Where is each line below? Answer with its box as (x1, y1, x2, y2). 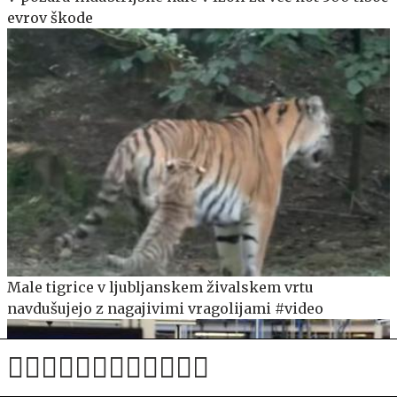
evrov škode (7, 8, 93, 27)
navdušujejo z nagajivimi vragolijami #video (7, 300, 323, 318)
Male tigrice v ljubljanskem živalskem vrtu (7, 278, 314, 297)
